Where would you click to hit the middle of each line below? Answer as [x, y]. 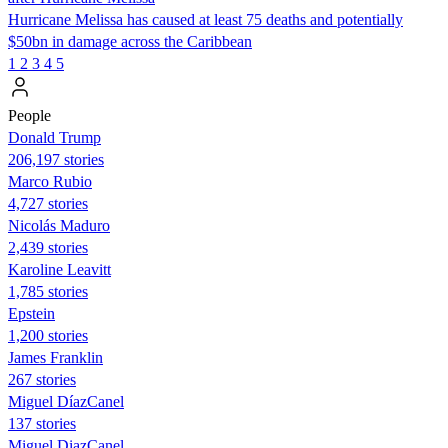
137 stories [42, 423]
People [29, 115]
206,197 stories [56, 159]
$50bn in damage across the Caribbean [130, 41]
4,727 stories [48, 203]
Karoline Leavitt [59, 269]
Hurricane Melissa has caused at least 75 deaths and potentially [205, 19]
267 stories [42, 379]
